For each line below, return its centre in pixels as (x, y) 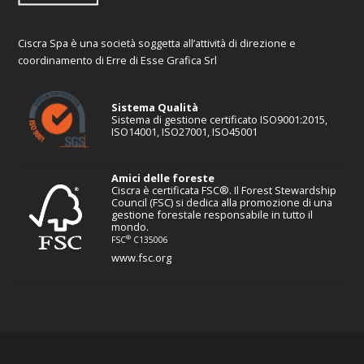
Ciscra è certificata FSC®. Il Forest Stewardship (224, 191)
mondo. (130, 227)
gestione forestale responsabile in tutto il (212, 215)
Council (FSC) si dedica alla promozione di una (222, 203)
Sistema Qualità (155, 108)
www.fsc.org (142, 258)
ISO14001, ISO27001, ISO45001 (185, 132)
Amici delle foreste (163, 178)
